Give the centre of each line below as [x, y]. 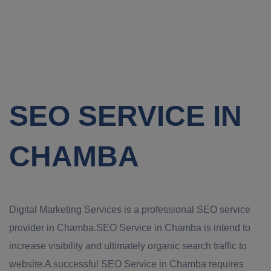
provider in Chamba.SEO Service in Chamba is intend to [130, 228]
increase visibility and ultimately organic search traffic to [128, 246]
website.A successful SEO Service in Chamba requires [126, 264]
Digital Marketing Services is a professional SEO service [130, 210]
